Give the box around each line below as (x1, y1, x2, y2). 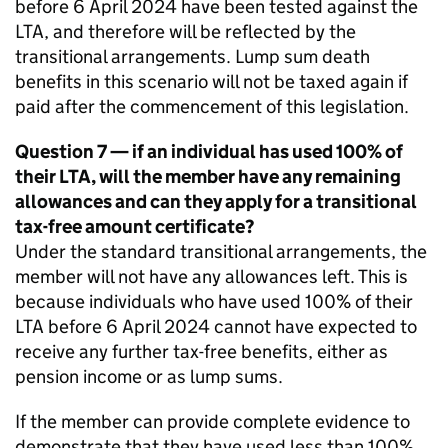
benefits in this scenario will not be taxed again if (15, 70, 408, 93)
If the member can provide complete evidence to (15, 410, 410, 433)
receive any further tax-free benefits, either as (15, 340, 388, 363)
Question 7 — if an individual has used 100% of (15, 140, 403, 163)
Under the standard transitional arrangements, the (15, 240, 427, 263)
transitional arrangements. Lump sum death (15, 45, 370, 68)
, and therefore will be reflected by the (44, 20, 356, 43)
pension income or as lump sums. (15, 365, 283, 388)
